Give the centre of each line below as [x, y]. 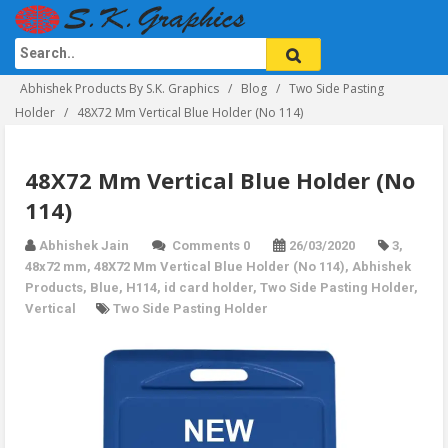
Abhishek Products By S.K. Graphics [119, 88]
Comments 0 [211, 245]
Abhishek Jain [84, 245]
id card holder [208, 287]
